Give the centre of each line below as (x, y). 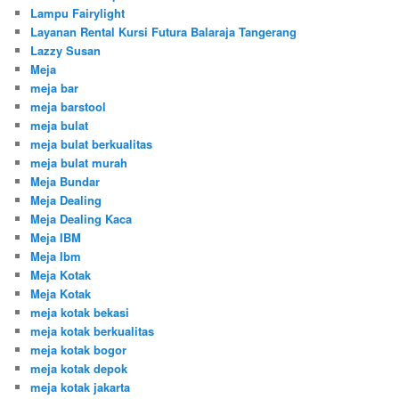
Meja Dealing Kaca (81, 219)
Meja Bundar (65, 182)
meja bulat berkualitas (92, 144)
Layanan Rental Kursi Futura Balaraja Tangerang (164, 32)
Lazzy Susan (66, 51)
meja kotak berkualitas (93, 331)
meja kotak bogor (79, 350)
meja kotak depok (79, 369)
